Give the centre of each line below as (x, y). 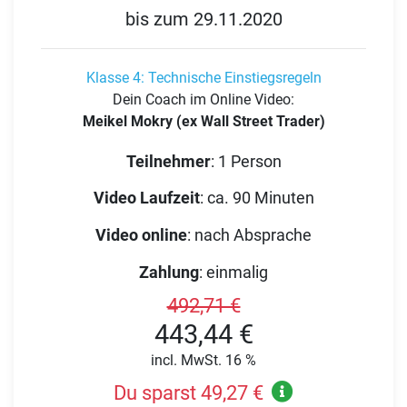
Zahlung (169, 272)
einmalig (237, 272)
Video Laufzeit (146, 198)
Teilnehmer (168, 161)
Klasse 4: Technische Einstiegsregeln (203, 77)
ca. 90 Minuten (260, 198)
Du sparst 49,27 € (188, 392)
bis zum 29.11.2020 (203, 20)
